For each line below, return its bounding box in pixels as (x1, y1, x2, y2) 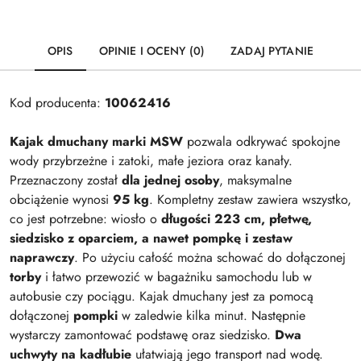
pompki (73, 306, 118, 325)
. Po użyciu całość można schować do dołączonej (74, 248, 346, 267)
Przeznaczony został (10, 171, 122, 189)
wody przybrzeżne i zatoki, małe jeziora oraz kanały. (10, 151, 293, 170)
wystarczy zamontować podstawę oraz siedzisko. (10, 326, 275, 344)
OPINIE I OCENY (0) (98, 43, 205, 59)
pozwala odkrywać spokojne (183, 132, 340, 151)
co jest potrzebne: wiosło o (10, 210, 161, 228)
